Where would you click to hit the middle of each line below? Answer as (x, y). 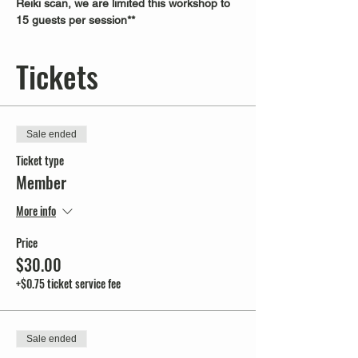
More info (36, 211)
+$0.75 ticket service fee (68, 283)
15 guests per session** (76, 20)
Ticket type (40, 160)
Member (41, 182)
